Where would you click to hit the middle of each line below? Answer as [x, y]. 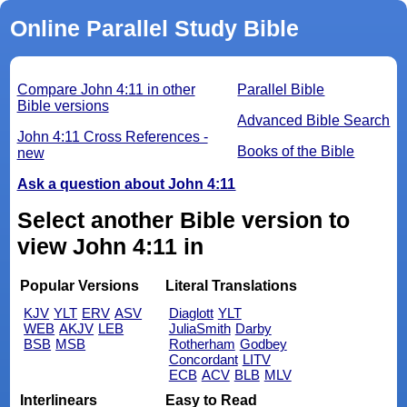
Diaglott [191, 313]
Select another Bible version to [183, 220]
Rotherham [202, 343]
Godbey [263, 343]
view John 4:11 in [110, 247]
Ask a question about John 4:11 [126, 184]
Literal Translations [231, 286]
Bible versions [63, 106]
